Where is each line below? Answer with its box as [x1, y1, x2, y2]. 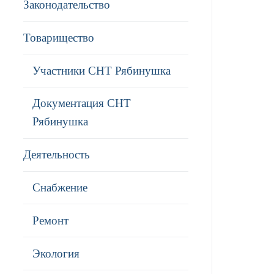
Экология [32, 246, 80, 260]
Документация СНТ [32, 97, 131, 110]
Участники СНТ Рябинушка [32, 64, 171, 77]
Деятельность [23, 148, 90, 161]
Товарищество [23, 31, 94, 44]
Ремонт [32, 213, 68, 227]
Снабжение [32, 181, 87, 194]
